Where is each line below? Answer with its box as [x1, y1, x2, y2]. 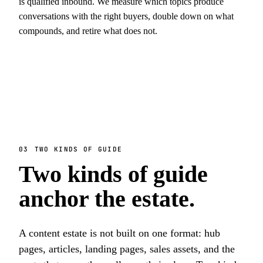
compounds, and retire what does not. [19, 26, 157, 36]
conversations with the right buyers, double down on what [19, 11, 234, 21]
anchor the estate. [19, 186, 195, 212]
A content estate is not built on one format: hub [19, 227, 220, 239]
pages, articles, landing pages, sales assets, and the [19, 243, 235, 255]
